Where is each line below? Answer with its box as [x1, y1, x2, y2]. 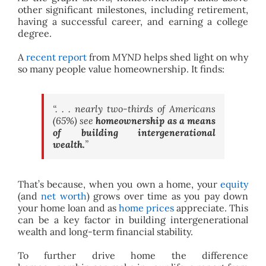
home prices [119, 201, 175, 214]
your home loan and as [17, 201, 119, 214]
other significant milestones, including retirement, [17, 3, 249, 15]
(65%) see [52, 114, 96, 126]
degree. [17, 27, 52, 39]
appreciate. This [174, 201, 249, 214]
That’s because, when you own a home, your [17, 178, 221, 190]
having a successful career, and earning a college [17, 15, 249, 27]
